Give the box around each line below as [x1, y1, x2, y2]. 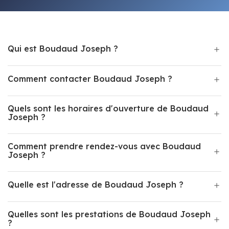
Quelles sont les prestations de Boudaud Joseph [8, 209, 211, 219]
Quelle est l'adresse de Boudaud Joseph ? [8, 179, 184, 190]
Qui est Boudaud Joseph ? [8, 43, 118, 54]
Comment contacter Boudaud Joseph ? [8, 74, 172, 84]
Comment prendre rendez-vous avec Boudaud [8, 141, 201, 151]
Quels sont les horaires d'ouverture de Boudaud [8, 103, 209, 113]
